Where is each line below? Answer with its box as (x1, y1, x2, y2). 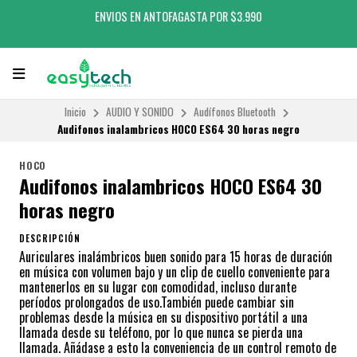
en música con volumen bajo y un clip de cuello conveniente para (19, 262, 330, 282)
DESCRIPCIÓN (19, 232, 80, 245)
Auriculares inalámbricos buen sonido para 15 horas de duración (19, 247, 332, 267)
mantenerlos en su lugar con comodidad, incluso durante (19, 277, 296, 297)
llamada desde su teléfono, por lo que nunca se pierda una (19, 323, 303, 343)
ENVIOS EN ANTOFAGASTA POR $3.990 (95, 8, 262, 25)
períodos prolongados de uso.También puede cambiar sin (19, 292, 294, 312)
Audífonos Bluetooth (194, 104, 276, 120)
